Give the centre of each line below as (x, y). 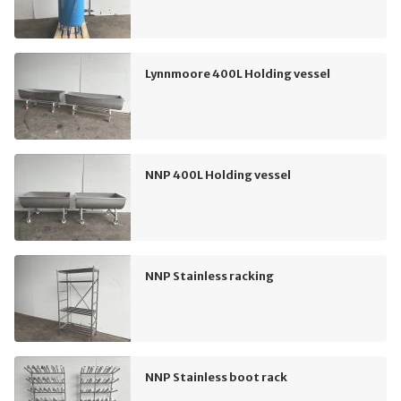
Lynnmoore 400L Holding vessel (238, 73)
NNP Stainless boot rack (216, 376)
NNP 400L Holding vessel (218, 174)
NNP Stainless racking (209, 275)
